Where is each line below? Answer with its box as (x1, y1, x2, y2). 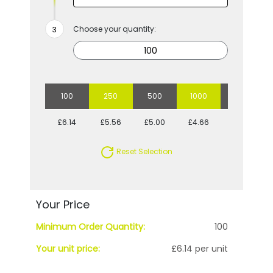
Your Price (35, 197, 90, 213)
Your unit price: (35, 243, 100, 255)
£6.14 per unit (171, 243, 229, 255)
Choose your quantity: (73, 24, 156, 35)
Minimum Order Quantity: (35, 221, 145, 233)
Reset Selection (115, 146, 173, 157)
